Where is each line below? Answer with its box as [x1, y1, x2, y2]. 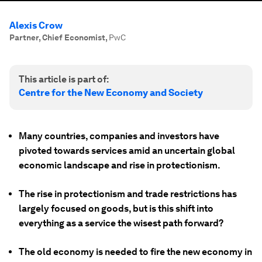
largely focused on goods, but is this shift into [19, 203, 213, 214]
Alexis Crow [9, 20, 63, 31]
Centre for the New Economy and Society [19, 87, 203, 98]
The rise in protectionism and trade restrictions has [19, 188, 237, 199]
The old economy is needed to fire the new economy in [19, 246, 252, 257]
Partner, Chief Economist [9, 33, 105, 42]
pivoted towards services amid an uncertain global [19, 145, 235, 156]
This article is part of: [19, 74, 109, 85]
